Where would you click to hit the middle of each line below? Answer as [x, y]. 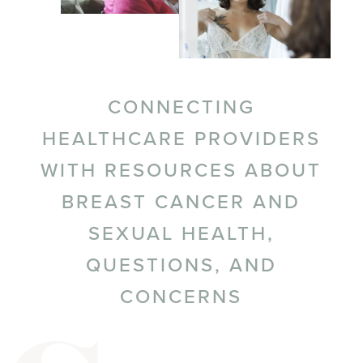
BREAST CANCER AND [181, 201]
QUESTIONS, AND [181, 264]
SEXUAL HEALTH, [181, 232]
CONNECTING [181, 106]
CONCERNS [181, 295]
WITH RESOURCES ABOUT [181, 169]
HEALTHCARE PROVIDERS [181, 137]
